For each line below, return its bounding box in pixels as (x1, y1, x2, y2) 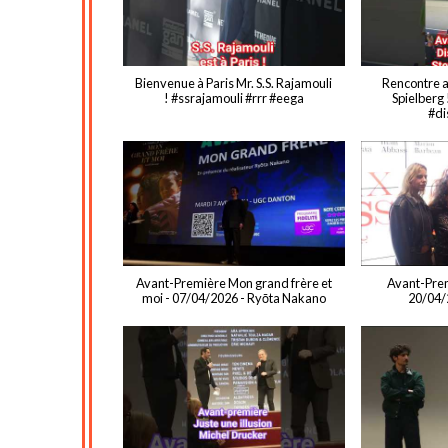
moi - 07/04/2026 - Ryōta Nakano (141, 290, 326, 307)
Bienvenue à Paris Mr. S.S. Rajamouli (135, 75, 333, 92)
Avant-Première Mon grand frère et (135, 275, 332, 292)
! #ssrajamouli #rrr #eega (163, 90, 304, 107)
